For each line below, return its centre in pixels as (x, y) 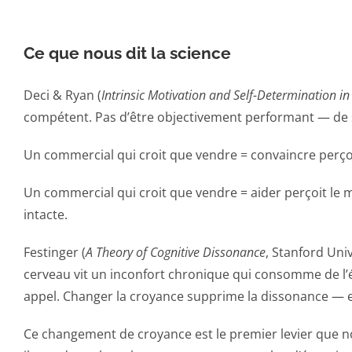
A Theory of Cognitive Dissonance (176, 252)
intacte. (46, 214)
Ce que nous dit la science (127, 53)
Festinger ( (55, 252)
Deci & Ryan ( (62, 95)
